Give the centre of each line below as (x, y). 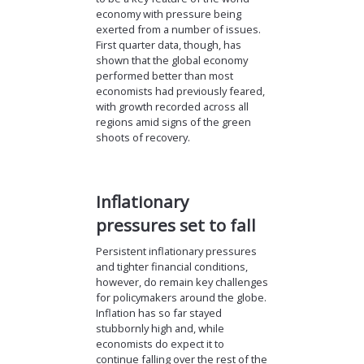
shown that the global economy (171, 61)
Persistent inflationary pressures (176, 251)
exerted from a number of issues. (178, 30)
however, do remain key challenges (182, 282)
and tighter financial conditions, (171, 266)
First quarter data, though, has (168, 45)
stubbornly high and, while (160, 328)
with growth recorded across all (172, 107)
